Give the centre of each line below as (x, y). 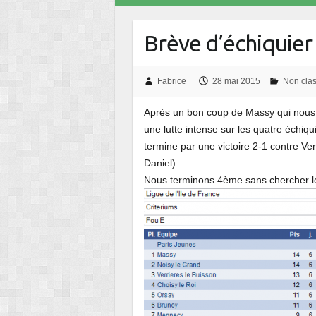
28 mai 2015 (236, 81)
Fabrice (171, 81)
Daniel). (162, 163)
